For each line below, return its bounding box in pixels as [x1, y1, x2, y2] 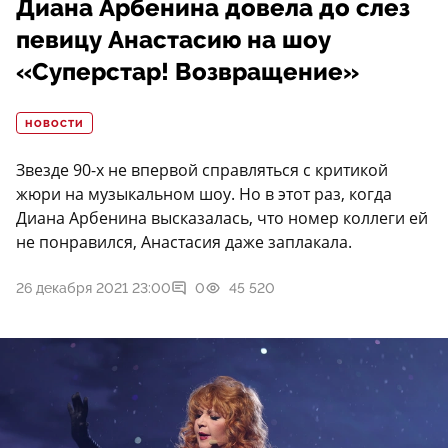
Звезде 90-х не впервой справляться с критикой [16, 159, 388, 182]
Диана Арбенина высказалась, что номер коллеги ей [16, 207, 428, 230]
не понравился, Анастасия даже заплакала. [16, 231, 352, 254]
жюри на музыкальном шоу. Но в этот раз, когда [16, 183, 392, 206]
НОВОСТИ [25, 118, 84, 131]
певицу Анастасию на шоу [16, 26, 331, 55]
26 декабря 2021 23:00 [16, 280, 171, 297]
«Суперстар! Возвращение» [16, 58, 359, 87]
